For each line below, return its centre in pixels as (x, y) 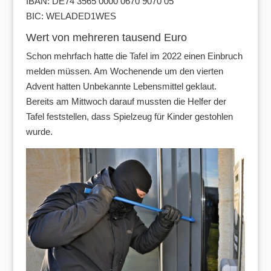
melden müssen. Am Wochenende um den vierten (124, 71)
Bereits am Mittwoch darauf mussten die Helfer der (126, 102)
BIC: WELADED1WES (71, 16)
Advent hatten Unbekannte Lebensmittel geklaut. (121, 87)
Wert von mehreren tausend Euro (106, 38)
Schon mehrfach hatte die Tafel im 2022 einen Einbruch (134, 56)
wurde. (39, 132)
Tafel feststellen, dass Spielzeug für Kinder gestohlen (129, 117)
